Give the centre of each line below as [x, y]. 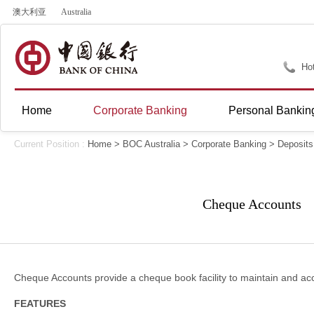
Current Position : [51, 144]
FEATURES [40, 303]
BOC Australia [151, 144]
